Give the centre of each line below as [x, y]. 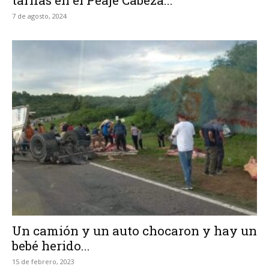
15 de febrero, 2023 [43, 262]
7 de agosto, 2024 [39, 16]
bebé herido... [51, 246]
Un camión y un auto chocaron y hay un [134, 231]
